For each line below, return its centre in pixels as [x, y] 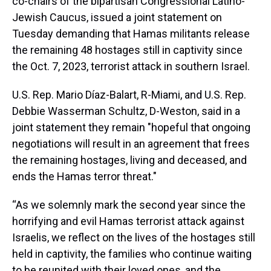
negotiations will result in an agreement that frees [131, 144]
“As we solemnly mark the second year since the [129, 205]
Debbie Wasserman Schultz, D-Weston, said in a [126, 111]
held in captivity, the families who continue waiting [132, 254]
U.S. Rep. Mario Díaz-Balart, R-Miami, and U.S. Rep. [129, 95]
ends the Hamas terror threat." [84, 176]
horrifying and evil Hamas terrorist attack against [128, 221]
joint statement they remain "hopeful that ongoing [131, 127]
